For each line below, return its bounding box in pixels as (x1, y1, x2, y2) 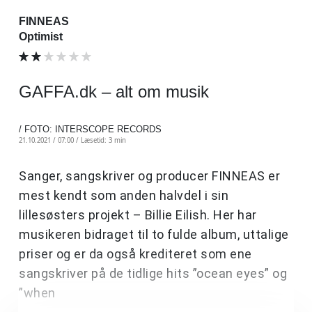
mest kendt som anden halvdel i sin (19, 187, 228, 203)
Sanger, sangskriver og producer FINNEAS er (19, 168, 280, 183)
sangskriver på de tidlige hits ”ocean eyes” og (19, 265, 287, 281)
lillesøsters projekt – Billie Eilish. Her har (19, 207, 257, 222)
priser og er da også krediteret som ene (19, 246, 252, 261)
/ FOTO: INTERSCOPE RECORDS (19, 123, 162, 134)
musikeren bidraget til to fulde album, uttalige (19, 226, 289, 242)
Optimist (19, 30, 63, 42)
